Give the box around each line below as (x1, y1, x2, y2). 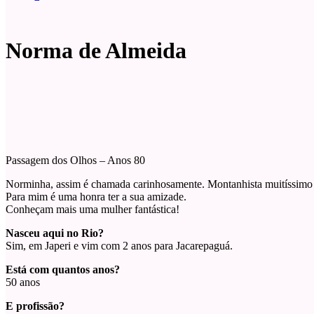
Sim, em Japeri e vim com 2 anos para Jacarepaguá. (6, 240, 233, 252)
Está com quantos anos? (6, 264, 120, 276)
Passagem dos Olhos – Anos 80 (6, 154, 145, 167)
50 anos (6, 276, 40, 289)
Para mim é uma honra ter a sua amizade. (6, 191, 186, 203)
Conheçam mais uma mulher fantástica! (6, 203, 179, 216)
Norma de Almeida (6, 38, 186, 64)
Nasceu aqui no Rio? (6, 227, 104, 240)
